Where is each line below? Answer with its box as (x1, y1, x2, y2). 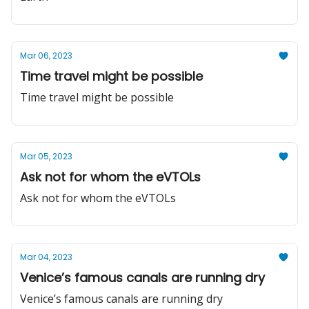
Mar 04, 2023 (20, 251, 72, 263)
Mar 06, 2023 (20, 50, 72, 61)
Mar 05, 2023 (20, 150, 72, 162)
